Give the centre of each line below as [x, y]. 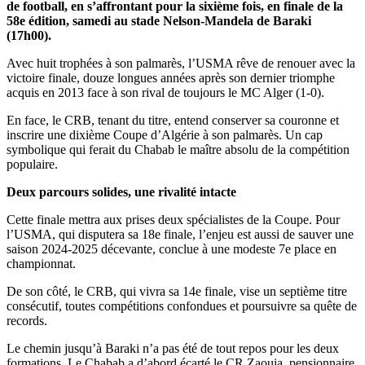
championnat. [41, 264]
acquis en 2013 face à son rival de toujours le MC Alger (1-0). [165, 93]
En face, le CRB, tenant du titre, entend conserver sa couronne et [173, 121]
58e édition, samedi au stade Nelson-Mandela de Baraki [159, 21]
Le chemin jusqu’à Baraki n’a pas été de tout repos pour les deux [173, 349]
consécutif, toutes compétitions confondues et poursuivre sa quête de [182, 306]
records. [27, 321]
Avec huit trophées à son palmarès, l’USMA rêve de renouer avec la [181, 64]
